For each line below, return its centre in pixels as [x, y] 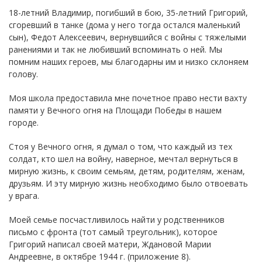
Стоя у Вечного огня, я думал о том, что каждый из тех [120, 146]
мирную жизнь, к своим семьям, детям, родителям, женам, [127, 171]
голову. [23, 74]
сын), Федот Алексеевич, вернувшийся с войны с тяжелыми [127, 37]
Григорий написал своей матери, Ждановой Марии [110, 244]
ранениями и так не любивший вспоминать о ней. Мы [116, 49]
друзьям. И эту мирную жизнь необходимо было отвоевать [128, 183]
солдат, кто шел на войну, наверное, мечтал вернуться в [123, 158]
